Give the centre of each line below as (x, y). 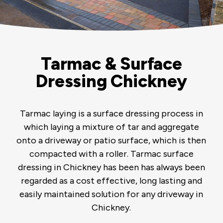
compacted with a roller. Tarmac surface (111, 154)
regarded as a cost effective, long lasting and (111, 180)
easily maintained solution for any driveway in (111, 194)
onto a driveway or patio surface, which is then (111, 140)
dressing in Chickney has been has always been (111, 167)
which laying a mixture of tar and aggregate (111, 127)
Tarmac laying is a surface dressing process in (111, 113)
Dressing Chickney (111, 81)
